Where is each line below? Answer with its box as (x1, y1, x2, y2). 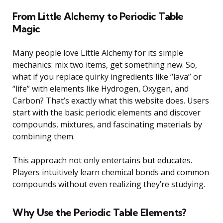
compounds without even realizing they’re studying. (12, 178, 205, 190)
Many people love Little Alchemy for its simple (12, 47, 183, 58)
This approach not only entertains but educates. (12, 154, 192, 166)
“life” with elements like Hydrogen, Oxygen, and (12, 83, 189, 94)
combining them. (12, 130, 75, 142)
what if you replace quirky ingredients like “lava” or (12, 71, 202, 82)
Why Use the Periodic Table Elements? (12, 206, 186, 219)
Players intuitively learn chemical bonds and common (12, 166, 209, 178)
